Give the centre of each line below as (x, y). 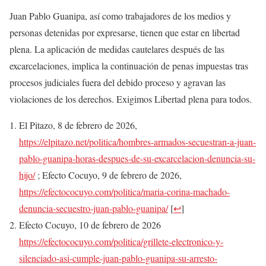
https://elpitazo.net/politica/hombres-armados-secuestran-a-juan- (137, 142)
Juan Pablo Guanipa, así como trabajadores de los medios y (120, 16)
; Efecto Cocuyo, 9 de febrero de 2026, (108, 175)
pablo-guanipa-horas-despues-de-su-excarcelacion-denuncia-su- (137, 159)
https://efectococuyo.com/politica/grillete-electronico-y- (121, 242)
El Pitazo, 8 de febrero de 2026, (78, 125)
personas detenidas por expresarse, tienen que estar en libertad (125, 33)
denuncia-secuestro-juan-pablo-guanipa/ (94, 208)
